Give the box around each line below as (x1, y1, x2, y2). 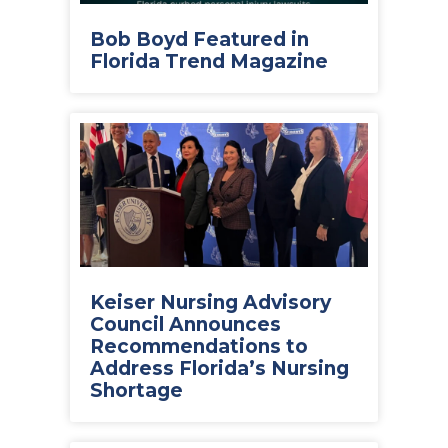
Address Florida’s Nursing (90, 357, 349, 380)
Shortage (90, 379, 183, 402)
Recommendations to (90, 335, 308, 358)
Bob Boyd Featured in (90, 28, 309, 51)
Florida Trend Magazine (90, 50, 328, 73)
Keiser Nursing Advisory (90, 291, 331, 314)
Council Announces (90, 313, 281, 336)
